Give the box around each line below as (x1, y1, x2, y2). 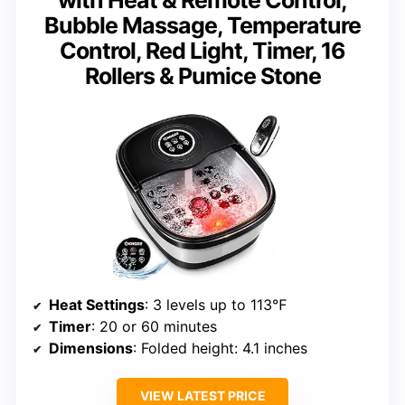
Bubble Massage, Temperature (44, 12, 361, 40)
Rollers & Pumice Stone (84, 62, 321, 90)
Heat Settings (49, 296, 145, 315)
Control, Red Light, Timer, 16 (60, 37, 345, 65)
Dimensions (49, 339, 133, 358)
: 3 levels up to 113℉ (145, 296, 287, 315)
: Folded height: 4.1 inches (133, 339, 307, 358)
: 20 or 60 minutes (91, 317, 217, 336)
